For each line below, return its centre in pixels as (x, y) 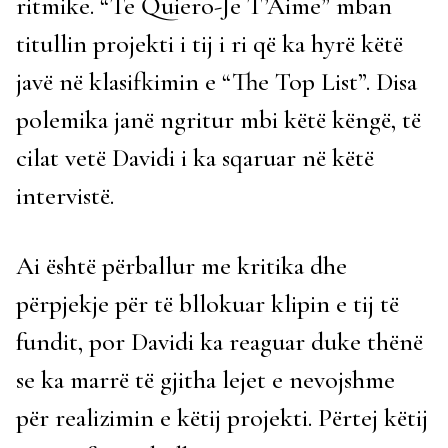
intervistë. (65, 195)
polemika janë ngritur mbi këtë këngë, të (218, 119)
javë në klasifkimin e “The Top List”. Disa (216, 81)
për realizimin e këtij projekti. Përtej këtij (222, 417)
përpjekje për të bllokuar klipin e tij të (207, 303)
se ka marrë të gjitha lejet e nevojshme (205, 379)
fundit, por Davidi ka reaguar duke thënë (219, 341)
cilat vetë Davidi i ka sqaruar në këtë (195, 157)
